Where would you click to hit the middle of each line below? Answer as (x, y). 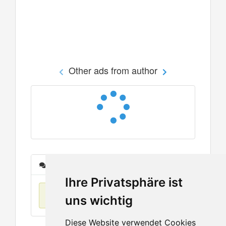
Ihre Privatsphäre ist (124, 182)
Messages (63, 164)
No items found (78, 195)
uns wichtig (99, 201)
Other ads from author (113, 70)
